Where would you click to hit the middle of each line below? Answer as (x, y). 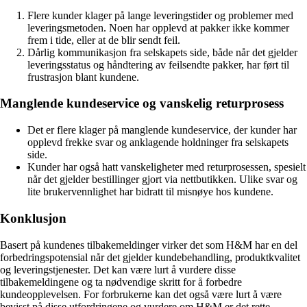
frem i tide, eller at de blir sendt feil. (104, 40)
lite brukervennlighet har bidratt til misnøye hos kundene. (150, 192)
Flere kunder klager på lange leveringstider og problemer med (160, 15)
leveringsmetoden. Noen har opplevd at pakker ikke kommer (158, 27)
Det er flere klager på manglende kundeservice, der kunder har (162, 130)
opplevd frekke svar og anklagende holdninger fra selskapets (158, 143)
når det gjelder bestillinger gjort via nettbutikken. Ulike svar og (162, 180)
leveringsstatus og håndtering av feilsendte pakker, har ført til (158, 64)
